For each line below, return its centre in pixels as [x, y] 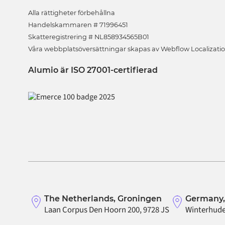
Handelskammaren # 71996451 [78, 25]
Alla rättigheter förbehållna [72, 13]
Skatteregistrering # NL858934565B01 [89, 37]
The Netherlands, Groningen [103, 199]
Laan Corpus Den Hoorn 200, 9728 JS [107, 210]
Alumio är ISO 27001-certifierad [93, 70]
